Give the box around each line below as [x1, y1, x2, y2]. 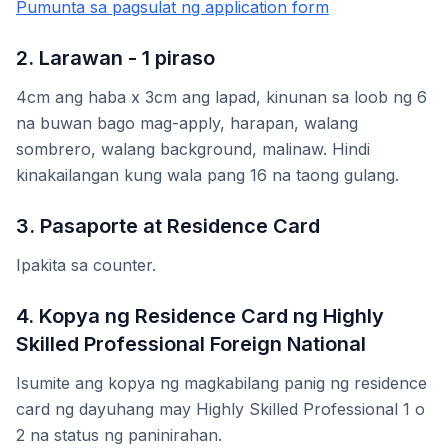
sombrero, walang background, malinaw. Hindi [16, 139, 370, 160]
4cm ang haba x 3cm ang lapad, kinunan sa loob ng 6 [16, 87, 427, 108]
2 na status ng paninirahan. [16, 425, 222, 446]
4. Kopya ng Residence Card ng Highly [16, 304, 384, 329]
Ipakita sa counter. [16, 255, 156, 276]
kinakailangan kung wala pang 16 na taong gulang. [16, 165, 399, 186]
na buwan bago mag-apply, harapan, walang [16, 113, 358, 134]
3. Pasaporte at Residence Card [16, 214, 320, 239]
